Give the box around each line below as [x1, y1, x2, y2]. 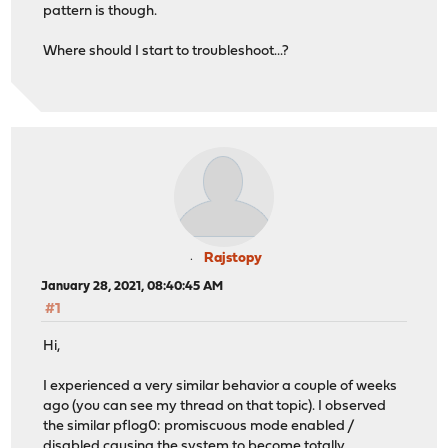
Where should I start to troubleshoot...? [43, 44, 290, 60]
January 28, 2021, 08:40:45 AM [41, 280, 224, 294]
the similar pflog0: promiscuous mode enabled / [43, 418, 356, 434]
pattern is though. [43, 4, 158, 20]
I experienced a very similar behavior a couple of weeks [43, 378, 398, 394]
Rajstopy [204, 251, 262, 267]
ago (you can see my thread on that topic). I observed [43, 398, 387, 414]
